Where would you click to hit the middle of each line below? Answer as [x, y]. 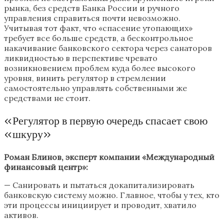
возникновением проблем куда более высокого [100, 68]
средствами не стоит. [47, 98]
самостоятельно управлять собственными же [95, 88]
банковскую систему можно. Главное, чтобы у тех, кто [112, 195]
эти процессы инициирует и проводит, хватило [100, 205]
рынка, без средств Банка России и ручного [92, 8]
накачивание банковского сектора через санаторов [108, 48]
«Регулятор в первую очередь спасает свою [106, 121]
